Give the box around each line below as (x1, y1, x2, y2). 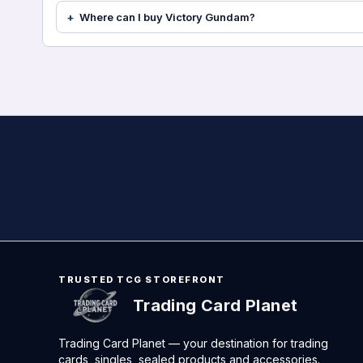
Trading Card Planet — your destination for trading (58, 336, 328, 350)
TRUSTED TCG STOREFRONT (58, 274, 225, 285)
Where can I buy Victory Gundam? (79, 10, 255, 23)
